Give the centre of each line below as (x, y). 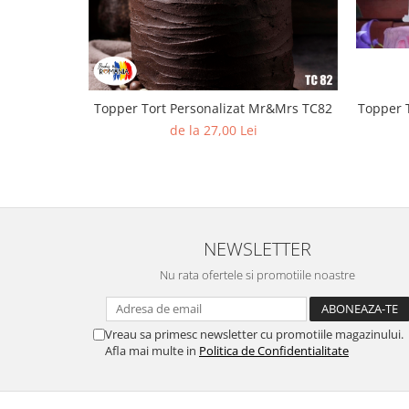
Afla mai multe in (152, 350)
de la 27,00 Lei (213, 130)
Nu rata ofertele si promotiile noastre (257, 274)
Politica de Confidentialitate (274, 350)
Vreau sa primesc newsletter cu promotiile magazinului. (254, 334)
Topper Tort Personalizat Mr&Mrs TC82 (213, 108)
